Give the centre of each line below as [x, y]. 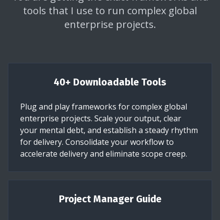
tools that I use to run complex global [110, 10]
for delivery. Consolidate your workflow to [97, 142]
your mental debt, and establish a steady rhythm [109, 130]
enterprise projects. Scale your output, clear [101, 118]
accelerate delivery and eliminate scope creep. [104, 153]
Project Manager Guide [110, 199]
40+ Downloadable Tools [110, 82]
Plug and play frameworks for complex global [104, 106]
